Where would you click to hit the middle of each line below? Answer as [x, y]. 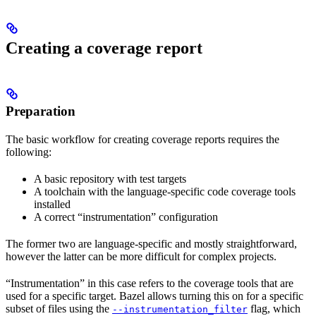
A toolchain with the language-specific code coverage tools [165, 192]
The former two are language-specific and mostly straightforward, [151, 244]
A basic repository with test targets [110, 179]
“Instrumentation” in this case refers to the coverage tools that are [150, 284]
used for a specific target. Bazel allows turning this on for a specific [154, 296]
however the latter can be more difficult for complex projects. [141, 257]
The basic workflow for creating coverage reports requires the [142, 140]
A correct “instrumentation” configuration [126, 217]
